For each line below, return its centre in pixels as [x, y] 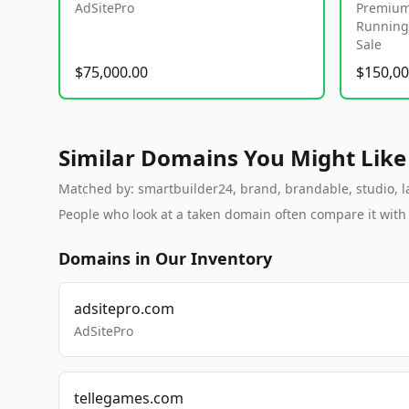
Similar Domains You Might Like [232, 157]
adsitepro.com [124, 309]
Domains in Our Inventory [165, 258]
